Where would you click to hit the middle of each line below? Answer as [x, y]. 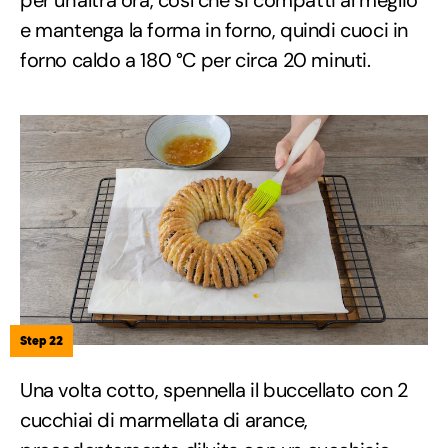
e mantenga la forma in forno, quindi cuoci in [214, 30]
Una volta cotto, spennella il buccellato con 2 [214, 390]
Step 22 [41, 341]
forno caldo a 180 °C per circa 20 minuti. [195, 60]
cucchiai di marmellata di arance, [164, 420]
